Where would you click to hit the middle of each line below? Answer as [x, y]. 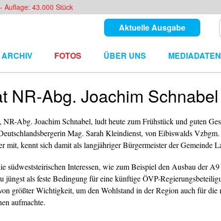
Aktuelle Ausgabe [152, 27]
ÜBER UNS [125, 55]
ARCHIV [17, 55]
